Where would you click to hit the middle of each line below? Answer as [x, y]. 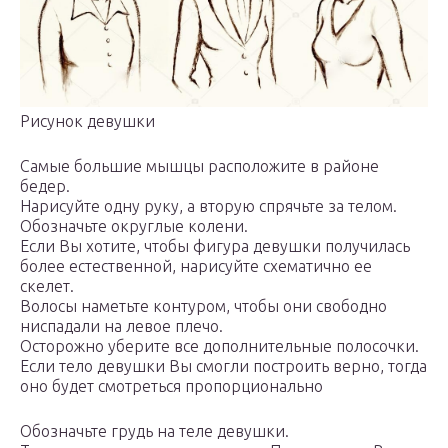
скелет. [47, 285]
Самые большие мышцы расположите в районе [199, 165]
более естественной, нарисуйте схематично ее [196, 265]
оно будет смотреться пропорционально [171, 385]
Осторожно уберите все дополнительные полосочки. [219, 345]
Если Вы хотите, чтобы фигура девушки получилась [215, 245]
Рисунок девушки [87, 120]
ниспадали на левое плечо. [121, 325]
